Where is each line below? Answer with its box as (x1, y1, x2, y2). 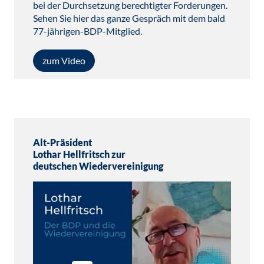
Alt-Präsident (33, 137, 92, 148)
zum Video (42, 55, 85, 66)
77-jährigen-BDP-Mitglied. (33, 25, 142, 37)
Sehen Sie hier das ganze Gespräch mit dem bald (33, 12, 225, 24)
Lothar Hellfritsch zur (33, 148, 126, 160)
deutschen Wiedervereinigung (33, 160, 163, 171)
